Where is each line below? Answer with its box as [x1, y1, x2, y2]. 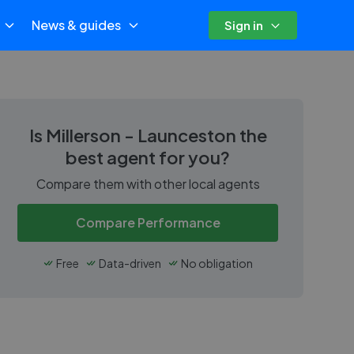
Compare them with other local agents [36, 175, 260, 192]
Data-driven [99, 255, 161, 270]
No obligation [181, 255, 253, 270]
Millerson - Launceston [45, 124, 236, 146]
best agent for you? [66, 146, 230, 168]
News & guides [31, 17, 121, 33]
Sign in [224, 17, 263, 32]
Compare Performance [75, 214, 220, 231]
